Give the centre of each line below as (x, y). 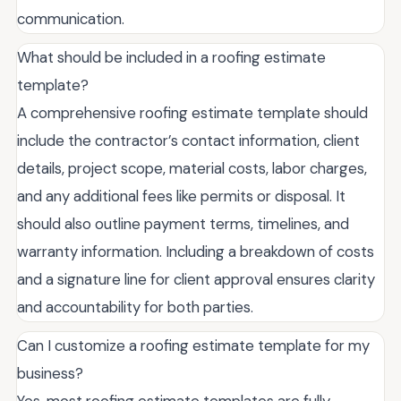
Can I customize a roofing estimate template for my (193, 346)
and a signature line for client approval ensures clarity (196, 280)
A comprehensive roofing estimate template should (192, 113)
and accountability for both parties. (135, 307)
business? (50, 374)
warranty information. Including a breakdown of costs (196, 252)
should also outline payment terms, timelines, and (183, 224)
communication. (71, 19)
